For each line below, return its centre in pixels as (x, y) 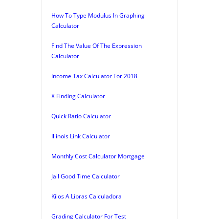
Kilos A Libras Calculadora (87, 196)
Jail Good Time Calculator (86, 176)
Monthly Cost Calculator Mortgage (98, 156)
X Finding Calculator (78, 96)
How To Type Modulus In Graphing (98, 15)
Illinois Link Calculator (81, 136)
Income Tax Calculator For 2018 (94, 76)
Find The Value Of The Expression (97, 45)
